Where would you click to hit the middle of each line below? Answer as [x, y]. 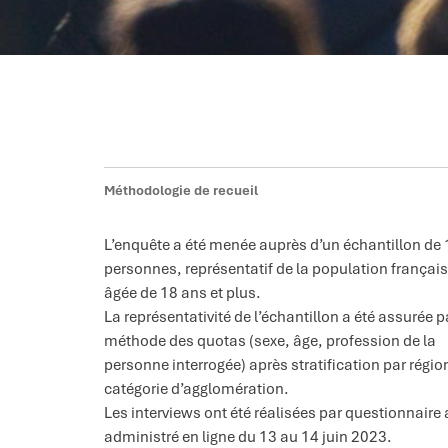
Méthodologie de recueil [181, 190]
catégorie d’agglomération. [196, 388]
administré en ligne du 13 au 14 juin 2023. [248, 436]
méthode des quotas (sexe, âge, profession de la [270, 340]
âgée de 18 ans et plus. [182, 292]
